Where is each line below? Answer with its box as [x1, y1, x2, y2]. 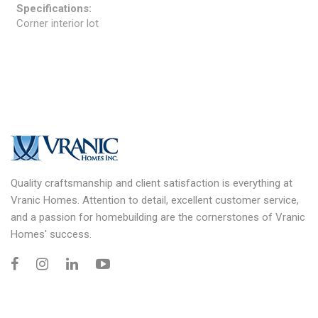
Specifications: [16, 1, 92, 15]
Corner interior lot [16, 16, 99, 30]
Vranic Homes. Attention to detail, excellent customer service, [11, 193, 299, 207]
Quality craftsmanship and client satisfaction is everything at [11, 176, 292, 190]
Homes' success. [11, 227, 92, 241]
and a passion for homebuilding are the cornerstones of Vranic [11, 210, 305, 224]
